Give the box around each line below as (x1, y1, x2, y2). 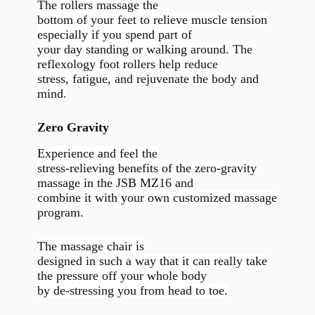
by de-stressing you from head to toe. (37, 283, 228, 297)
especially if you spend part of (37, 27, 192, 42)
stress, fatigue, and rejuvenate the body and (37, 72, 259, 86)
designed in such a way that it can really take (37, 253, 267, 268)
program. (37, 205, 87, 220)
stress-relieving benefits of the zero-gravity (37, 161, 257, 176)
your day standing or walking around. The (37, 42, 252, 57)
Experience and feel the (37, 146, 157, 161)
